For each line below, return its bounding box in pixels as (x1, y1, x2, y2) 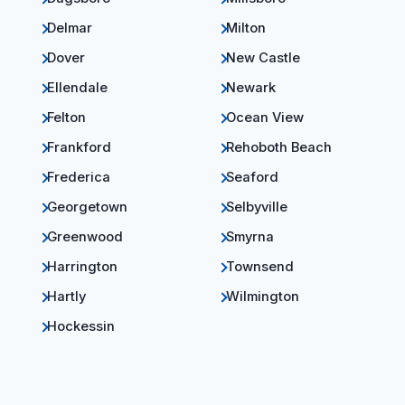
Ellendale (47, 80, 108, 96)
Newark (226, 80, 276, 96)
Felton (47, 109, 86, 126)
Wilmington (226, 288, 299, 305)
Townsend (226, 259, 294, 275)
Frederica (47, 169, 110, 185)
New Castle (226, 50, 300, 66)
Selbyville (226, 199, 287, 215)
